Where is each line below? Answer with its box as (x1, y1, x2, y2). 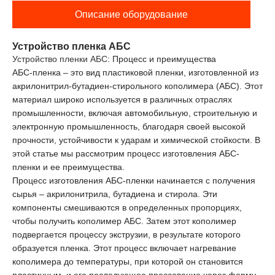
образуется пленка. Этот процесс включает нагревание (12, 242, 236, 253)
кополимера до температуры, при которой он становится (12, 256, 243, 266)
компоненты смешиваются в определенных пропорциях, (12, 202, 242, 212)
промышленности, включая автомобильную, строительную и (12, 107, 257, 118)
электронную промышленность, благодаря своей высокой (12, 121, 246, 131)
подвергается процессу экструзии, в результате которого (12, 229, 241, 239)
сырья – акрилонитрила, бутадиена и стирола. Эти (12, 188, 217, 199)
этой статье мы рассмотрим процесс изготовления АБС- (12, 148, 239, 158)
